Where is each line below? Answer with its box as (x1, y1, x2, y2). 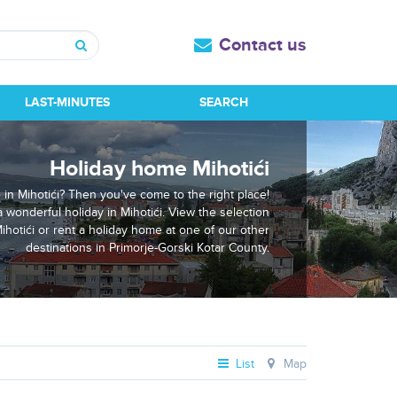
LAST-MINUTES (24, 95, 110, 110)
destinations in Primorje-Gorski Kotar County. (26, 239, 269, 255)
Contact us (219, 34, 307, 56)
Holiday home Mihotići (50, 154, 269, 183)
